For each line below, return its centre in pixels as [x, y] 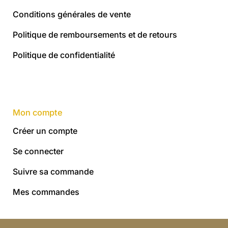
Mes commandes [46, 192]
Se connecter [38, 151]
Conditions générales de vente [72, 14]
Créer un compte [45, 131]
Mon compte [38, 113]
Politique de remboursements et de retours [95, 34]
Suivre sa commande [53, 171]
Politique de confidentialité [64, 55]
